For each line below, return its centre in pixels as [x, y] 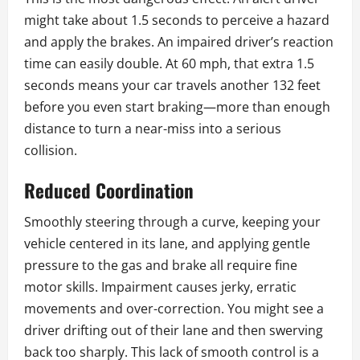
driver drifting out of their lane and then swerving [174, 331]
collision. [51, 151]
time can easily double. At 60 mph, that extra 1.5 [169, 64]
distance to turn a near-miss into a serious [153, 129]
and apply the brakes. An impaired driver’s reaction [179, 42]
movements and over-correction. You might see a [174, 309]
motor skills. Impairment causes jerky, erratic [160, 287]
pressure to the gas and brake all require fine [161, 266]
